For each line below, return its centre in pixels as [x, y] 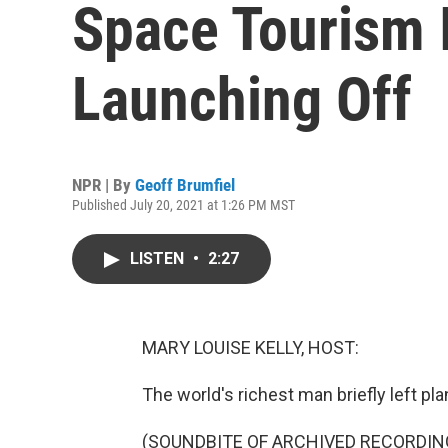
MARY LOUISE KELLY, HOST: [250, 347]
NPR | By [103, 185]
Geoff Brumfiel [185, 185]
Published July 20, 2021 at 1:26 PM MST [183, 205]
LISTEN [159, 258]
